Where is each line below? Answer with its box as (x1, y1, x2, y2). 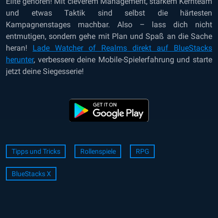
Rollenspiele (80, 147, 116, 155)
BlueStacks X (11, 170, 51, 178)
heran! (6, 43, 33, 53)
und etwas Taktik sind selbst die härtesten (6, 8, 212, 18)
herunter (6, 55, 34, 64)
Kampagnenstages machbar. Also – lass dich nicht (6, 20, 212, 29)
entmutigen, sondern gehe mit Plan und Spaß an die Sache (6, 32, 212, 41)
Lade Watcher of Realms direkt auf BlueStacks (33, 43, 212, 53)
